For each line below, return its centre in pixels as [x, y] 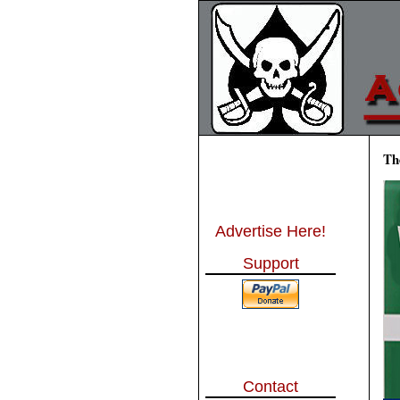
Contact [271, 387]
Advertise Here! [271, 231]
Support [271, 263]
